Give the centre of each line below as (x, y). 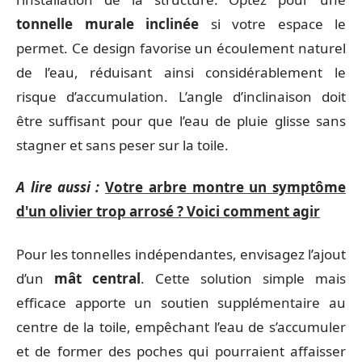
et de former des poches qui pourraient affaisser (181, 351)
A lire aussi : (58, 187)
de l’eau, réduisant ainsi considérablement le (181, 72)
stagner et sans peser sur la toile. (122, 145)
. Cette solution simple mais (243, 278)
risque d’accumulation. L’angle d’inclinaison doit (181, 96)
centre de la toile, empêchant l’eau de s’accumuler (181, 326)
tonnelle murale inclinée (107, 23)
